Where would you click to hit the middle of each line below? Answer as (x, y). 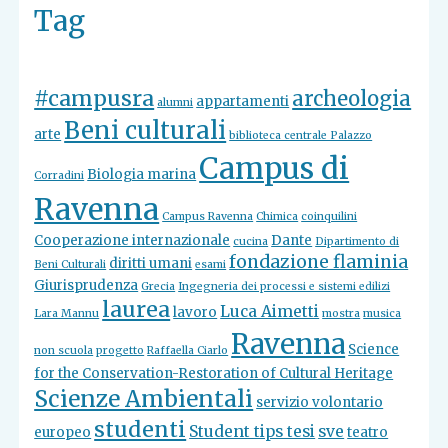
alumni (175, 102)
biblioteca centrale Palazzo (301, 135)
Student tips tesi (252, 431)
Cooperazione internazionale (132, 240)
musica (382, 313)
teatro (368, 432)
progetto (120, 350)
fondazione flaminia (319, 261)
